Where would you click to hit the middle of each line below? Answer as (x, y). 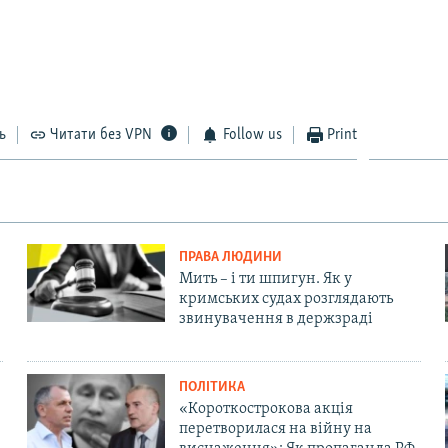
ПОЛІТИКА (211, 388)
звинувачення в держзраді (275, 319)
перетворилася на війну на (275, 429)
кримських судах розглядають (285, 299)
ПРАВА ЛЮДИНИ (230, 258)
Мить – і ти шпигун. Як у (265, 279)
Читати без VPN (101, 135)
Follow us (252, 135)
